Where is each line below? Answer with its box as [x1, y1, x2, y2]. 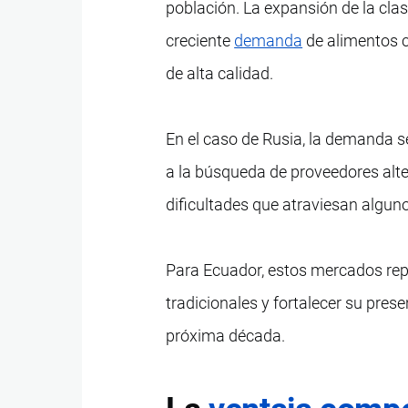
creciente [166, 30, 235, 50]
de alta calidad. [166, 63, 274, 83]
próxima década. [166, 325, 286, 345]
